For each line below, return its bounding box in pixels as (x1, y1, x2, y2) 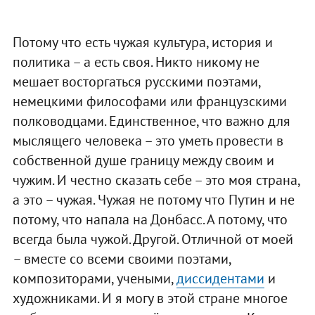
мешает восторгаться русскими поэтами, (12, 72, 260, 91)
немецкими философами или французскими (12, 91, 287, 110)
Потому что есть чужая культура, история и (12, 32, 273, 51)
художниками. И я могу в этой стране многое (12, 288, 288, 307)
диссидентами (176, 269, 264, 288)
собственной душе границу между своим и (12, 150, 274, 169)
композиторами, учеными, (12, 269, 176, 288)
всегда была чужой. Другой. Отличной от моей (12, 229, 293, 248)
